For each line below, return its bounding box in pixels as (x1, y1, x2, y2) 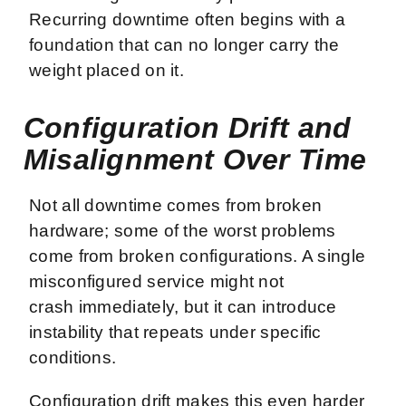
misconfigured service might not (29, 271, 285, 291)
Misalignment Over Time (23, 142, 367, 176)
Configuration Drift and (23, 111, 352, 144)
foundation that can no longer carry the (29, 34, 340, 54)
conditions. (29, 347, 121, 367)
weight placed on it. (29, 60, 189, 80)
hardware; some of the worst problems (29, 220, 336, 240)
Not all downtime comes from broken (29, 195, 323, 215)
